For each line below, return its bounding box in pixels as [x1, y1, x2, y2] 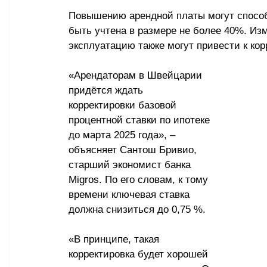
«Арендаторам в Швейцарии [69, 70, 205, 82]
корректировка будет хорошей [69, 249, 211, 260]
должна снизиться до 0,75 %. [69, 204, 206, 216]
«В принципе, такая [69, 234, 162, 246]
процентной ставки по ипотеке [69, 114, 213, 126]
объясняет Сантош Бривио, [69, 144, 200, 156]
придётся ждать [69, 85, 146, 97]
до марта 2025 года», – [69, 129, 178, 141]
